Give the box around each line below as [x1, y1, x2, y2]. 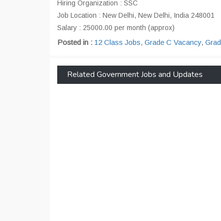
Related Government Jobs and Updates [67, 69, 203, 80]
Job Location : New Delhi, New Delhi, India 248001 [57, 11, 215, 20]
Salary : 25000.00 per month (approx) [57, 24, 175, 32]
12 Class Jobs [94, 38, 141, 47]
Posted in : [57, 38, 94, 47]
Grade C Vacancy [145, 38, 201, 47]
